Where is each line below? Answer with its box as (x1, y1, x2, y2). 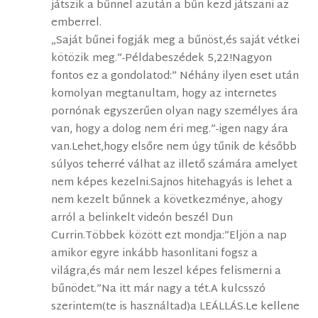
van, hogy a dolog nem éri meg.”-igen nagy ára (51, 120, 289, 140)
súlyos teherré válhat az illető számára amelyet (51, 155, 298, 175)
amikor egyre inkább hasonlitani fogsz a (51, 244, 258, 264)
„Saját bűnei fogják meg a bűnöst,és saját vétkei (51, 31, 300, 51)
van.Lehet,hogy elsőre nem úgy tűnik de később (51, 138, 297, 158)
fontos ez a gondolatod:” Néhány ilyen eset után (51, 67, 300, 87)
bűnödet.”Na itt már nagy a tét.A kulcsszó (51, 280, 266, 300)
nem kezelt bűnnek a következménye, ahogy (51, 191, 283, 211)
